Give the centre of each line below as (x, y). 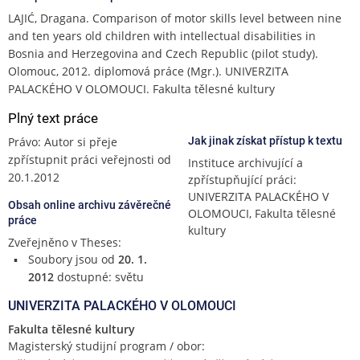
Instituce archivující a (245, 162)
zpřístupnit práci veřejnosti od (90, 159)
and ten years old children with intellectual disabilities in (162, 35)
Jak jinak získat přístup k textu (265, 140)
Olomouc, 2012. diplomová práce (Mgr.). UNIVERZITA (148, 71)
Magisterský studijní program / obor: (106, 346)
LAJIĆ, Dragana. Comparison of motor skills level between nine (175, 18)
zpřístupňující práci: (242, 179)
